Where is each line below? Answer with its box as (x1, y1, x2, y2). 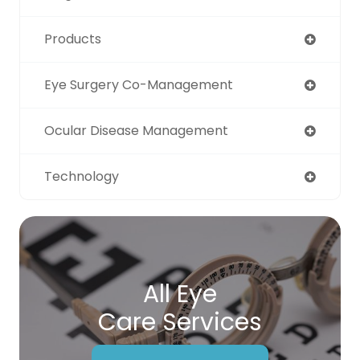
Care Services (98, 305, 262, 339)
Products (44, 29, 101, 48)
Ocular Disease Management (44, 121, 228, 140)
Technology (44, 166, 119, 186)
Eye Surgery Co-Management (44, 75, 233, 94)
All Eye (143, 276, 217, 311)
